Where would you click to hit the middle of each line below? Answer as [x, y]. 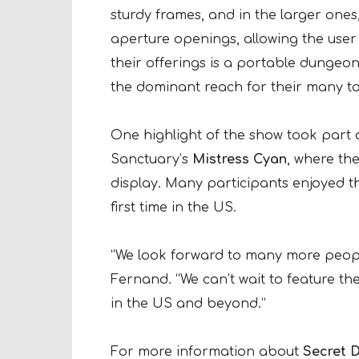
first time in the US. [173, 207]
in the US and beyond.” [188, 303]
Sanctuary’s [151, 159]
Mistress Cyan [240, 159]
